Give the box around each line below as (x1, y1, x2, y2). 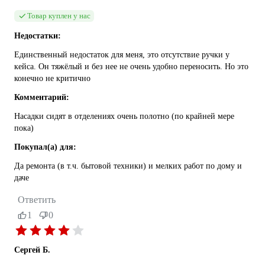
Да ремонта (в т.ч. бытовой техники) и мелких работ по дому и (14, 161, 242, 171)
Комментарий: (14, 93, 69, 102)
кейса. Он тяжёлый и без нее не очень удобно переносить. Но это (14, 62, 248, 72)
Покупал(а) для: (14, 143, 76, 152)
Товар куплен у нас (27, 11, 91, 21)
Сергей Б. (14, 245, 50, 255)
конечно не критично (14, 74, 91, 83)
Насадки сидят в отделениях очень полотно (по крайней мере (14, 112, 234, 121)
